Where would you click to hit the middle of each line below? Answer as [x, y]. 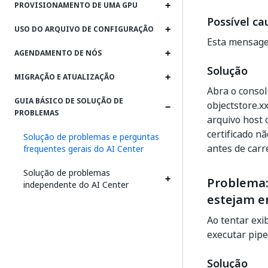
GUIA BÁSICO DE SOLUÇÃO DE [69, 101]
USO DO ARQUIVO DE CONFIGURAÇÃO [84, 29]
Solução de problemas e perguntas [91, 137]
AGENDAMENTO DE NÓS [58, 53]
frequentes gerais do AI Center [83, 149]
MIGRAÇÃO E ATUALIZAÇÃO [65, 77]
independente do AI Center [76, 185]
